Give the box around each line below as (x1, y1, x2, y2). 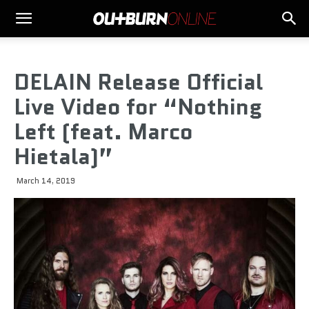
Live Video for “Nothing (14, 91, 262, 123)
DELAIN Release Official (14, 66, 263, 98)
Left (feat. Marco (14, 116, 193, 148)
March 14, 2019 (17, 175, 75, 186)
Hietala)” (14, 141, 113, 172)
